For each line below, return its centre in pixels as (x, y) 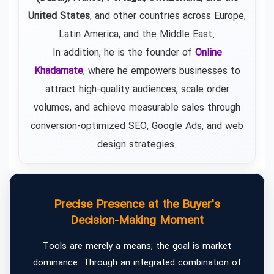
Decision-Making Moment (137, 220)
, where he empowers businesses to (161, 71)
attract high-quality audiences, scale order (137, 89)
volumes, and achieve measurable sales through (137, 108)
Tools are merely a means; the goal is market (137, 246)
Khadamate (58, 71)
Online (208, 53)
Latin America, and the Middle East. (137, 34)
